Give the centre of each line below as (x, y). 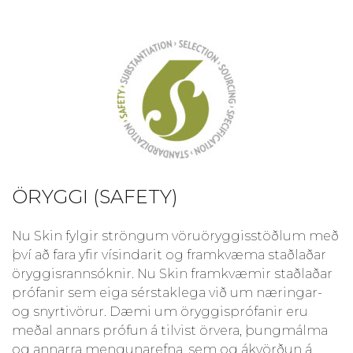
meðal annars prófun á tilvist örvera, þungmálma (170, 330)
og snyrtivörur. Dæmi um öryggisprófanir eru (160, 311)
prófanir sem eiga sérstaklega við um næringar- (167, 292)
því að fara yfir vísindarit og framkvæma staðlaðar (169, 255)
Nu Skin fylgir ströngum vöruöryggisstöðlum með (175, 236)
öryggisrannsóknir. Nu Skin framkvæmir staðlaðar (172, 273)
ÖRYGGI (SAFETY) (95, 196)
